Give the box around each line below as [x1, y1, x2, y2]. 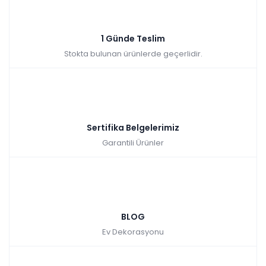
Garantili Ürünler [102, 137, 164, 148]
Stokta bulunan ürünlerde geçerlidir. [64, 47, 202, 59]
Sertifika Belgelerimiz [87, 121, 179, 134]
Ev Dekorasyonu [102, 226, 164, 237]
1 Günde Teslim [101, 32, 165, 45]
